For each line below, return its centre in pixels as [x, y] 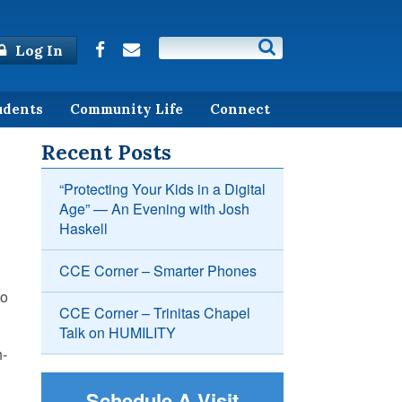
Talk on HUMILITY [118, 333]
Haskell [83, 229]
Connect [240, 109]
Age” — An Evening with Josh [154, 209]
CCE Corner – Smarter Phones [158, 271]
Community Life [127, 109]
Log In [37, 50]
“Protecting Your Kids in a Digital [162, 189]
